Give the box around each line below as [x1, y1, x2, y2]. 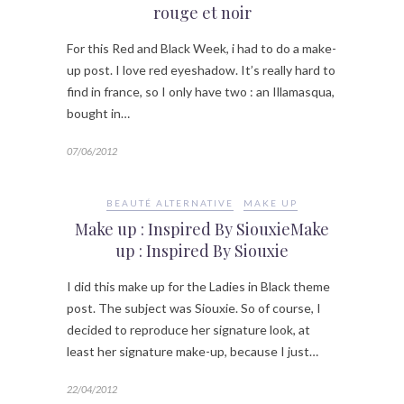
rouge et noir [152, 2, 252, 24]
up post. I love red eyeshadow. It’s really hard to [67, 62, 335, 78]
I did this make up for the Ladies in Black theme [67, 279, 330, 295]
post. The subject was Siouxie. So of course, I [67, 300, 321, 317]
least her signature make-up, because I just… [67, 344, 318, 360]
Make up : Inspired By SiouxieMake [75, 218, 329, 241]
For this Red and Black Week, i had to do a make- [67, 41, 336, 57]
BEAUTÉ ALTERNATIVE [106, 197, 234, 209]
